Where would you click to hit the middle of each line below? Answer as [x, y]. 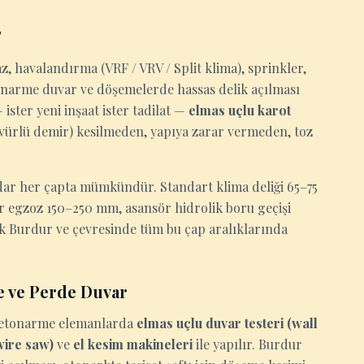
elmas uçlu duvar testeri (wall [227, 323]
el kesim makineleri [133, 344]
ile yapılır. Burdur [247, 344]
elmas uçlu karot [240, 110]
